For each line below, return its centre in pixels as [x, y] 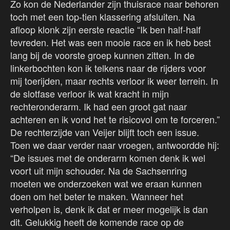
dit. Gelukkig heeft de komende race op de [97, 222]
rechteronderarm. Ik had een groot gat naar [99, 107]
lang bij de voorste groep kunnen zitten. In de [102, 55]
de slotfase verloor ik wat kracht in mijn [90, 94]
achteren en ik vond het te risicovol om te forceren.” [115, 119]
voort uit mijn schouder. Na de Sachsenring [99, 171]
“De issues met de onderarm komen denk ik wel [108, 158]
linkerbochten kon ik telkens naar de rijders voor [108, 68]
